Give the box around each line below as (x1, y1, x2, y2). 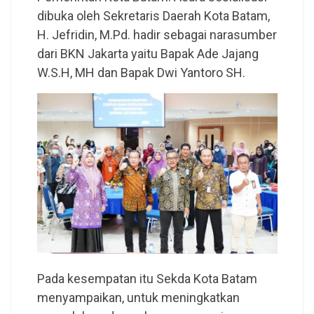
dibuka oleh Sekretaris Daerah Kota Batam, (36, 8, 270, 23)
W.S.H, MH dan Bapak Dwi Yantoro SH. (36, 64, 245, 80)
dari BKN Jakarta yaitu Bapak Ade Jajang (36, 46, 259, 61)
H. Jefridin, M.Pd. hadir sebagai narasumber (36, 27, 277, 42)
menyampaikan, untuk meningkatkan (36, 290, 240, 306)
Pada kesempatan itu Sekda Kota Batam (36, 271, 257, 287)
